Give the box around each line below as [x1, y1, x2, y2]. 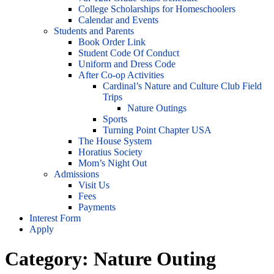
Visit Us [78, 180, 109, 190]
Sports [103, 114, 127, 124]
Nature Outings [127, 103, 187, 113]
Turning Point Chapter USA [103, 125, 212, 135]
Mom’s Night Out [78, 158, 147, 168]
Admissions [54, 169, 99, 179]
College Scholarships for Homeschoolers [78, 4, 235, 14]
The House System [78, 136, 152, 146]
